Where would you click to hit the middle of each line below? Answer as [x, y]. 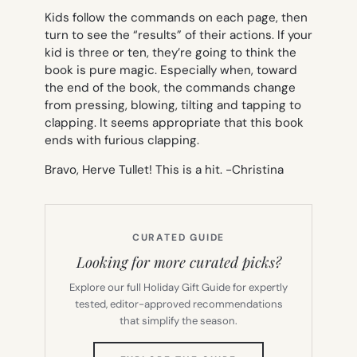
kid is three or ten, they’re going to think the [171, 52]
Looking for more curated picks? [178, 262]
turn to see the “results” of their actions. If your [178, 35]
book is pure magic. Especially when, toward [171, 70]
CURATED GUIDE [178, 238]
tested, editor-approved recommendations [178, 304]
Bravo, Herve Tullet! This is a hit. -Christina [164, 170]
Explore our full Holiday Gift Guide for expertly [178, 288]
